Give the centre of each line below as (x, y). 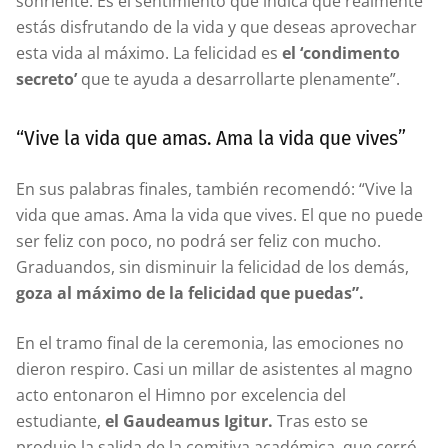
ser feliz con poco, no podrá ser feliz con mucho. (198, 240)
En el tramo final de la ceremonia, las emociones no (210, 342)
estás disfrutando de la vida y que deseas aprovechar (216, 26)
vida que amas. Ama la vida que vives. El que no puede (219, 214)
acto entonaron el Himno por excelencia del (181, 394)
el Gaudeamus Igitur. (189, 420)
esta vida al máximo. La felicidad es (149, 52)
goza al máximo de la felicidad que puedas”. (190, 292)
